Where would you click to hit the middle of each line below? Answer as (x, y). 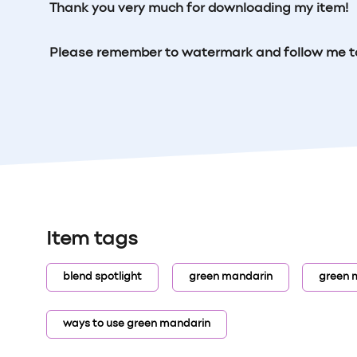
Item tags (92, 239)
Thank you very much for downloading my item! (200, 8)
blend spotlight (103, 277)
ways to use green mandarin (137, 324)
